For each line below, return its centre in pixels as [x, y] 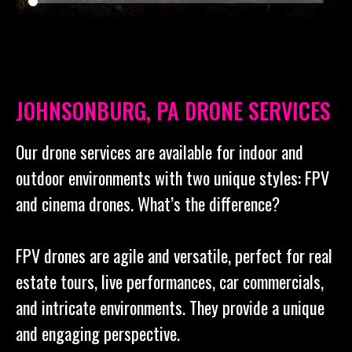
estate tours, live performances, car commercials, [170, 281]
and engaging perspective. [98, 333]
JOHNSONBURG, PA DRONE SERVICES [173, 110]
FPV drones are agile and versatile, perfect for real [174, 255]
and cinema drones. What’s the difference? [148, 203]
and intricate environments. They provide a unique [170, 307]
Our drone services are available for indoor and [159, 151]
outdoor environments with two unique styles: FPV [172, 177]
